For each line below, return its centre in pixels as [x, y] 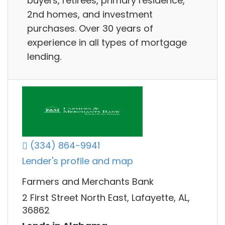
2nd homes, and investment [90, 14]
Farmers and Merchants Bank [88, 182]
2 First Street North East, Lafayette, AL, [106, 197]
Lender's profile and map [78, 161]
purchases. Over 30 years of [90, 28]
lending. [44, 56]
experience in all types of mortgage [107, 42]
